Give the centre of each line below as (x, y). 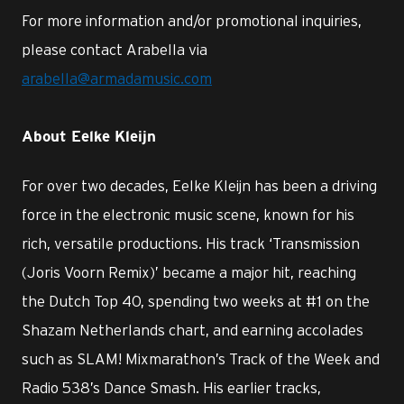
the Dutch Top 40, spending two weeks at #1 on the (196, 301)
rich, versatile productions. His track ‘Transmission (191, 243)
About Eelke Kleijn (89, 137)
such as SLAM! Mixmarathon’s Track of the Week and (201, 358)
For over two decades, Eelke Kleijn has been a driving (199, 185)
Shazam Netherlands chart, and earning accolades (193, 330)
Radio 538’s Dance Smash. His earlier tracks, (171, 387)
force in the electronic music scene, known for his (188, 214)
